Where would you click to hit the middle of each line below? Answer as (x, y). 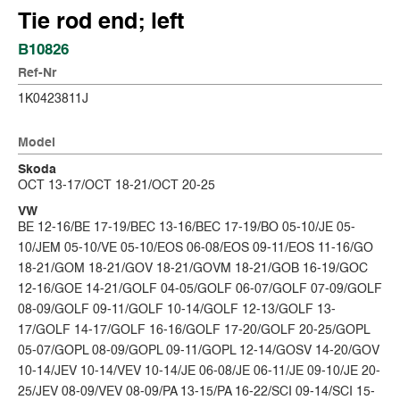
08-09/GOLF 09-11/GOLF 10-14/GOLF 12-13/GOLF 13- (177, 309)
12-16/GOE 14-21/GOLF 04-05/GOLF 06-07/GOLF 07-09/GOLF (200, 289)
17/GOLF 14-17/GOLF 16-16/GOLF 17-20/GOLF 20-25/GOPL (194, 330)
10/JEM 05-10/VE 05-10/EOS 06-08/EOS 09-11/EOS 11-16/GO (196, 248)
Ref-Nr (37, 73)
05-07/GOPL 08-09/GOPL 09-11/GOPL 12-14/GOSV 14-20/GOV (199, 350)
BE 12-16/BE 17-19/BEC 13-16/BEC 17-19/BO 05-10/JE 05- (187, 227)
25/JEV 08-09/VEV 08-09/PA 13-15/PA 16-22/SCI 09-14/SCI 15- (196, 392)
